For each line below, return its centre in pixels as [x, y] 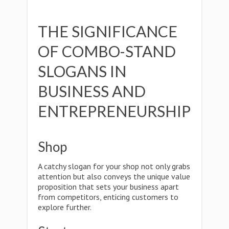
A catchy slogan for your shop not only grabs [114, 166]
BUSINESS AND [92, 91]
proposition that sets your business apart [108, 187]
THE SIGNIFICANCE [108, 31]
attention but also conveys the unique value [114, 176]
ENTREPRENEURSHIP [114, 111]
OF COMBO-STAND [107, 51]
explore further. [65, 207]
